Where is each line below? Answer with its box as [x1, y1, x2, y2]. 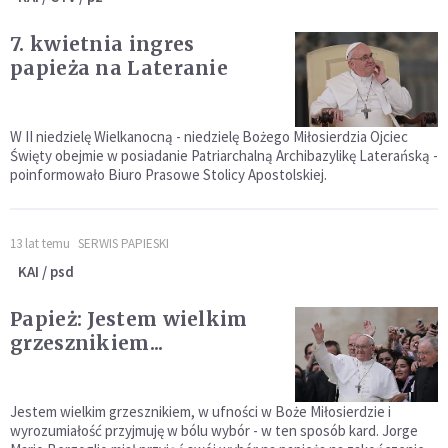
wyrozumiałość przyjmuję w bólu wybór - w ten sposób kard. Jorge [10, 420, 418, 440]
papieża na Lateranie [10, 55, 228, 80]
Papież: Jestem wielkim [10, 306, 248, 331]
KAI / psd [18, 261, 74, 281]
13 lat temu [10, 234, 70, 252]
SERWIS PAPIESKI [78, 234, 169, 252]
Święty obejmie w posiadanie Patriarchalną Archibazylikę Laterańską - [10, 145, 438, 165]
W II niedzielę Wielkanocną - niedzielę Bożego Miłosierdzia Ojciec [10, 126, 408, 146]
